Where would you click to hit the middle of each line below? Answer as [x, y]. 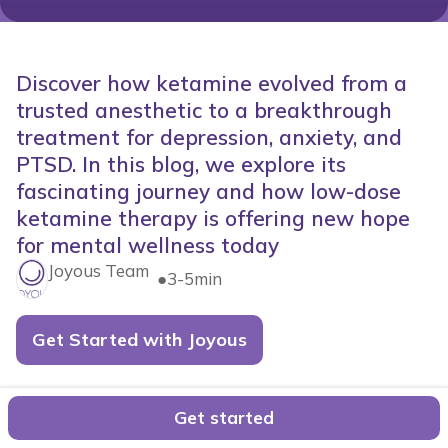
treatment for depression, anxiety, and [209, 137]
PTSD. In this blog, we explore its [181, 164]
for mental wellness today [147, 245]
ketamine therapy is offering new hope [213, 218]
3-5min [194, 278]
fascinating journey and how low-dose [208, 191]
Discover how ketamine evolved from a [211, 83]
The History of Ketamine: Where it [188, 417]
